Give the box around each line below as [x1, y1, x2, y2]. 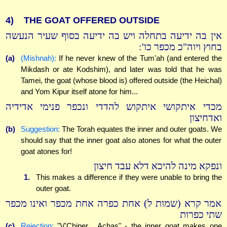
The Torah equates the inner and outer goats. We [59, 124, 222, 133]
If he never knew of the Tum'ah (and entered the [56, 54, 222, 63]
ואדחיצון [189, 112, 222, 123]
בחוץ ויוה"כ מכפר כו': [138, 42, 222, 53]
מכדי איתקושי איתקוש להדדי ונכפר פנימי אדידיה [5, 101, 222, 112]
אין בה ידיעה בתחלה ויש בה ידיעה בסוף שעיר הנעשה [5, 30, 222, 42]
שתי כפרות [179, 209, 222, 220]
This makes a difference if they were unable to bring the [35, 173, 222, 182]
